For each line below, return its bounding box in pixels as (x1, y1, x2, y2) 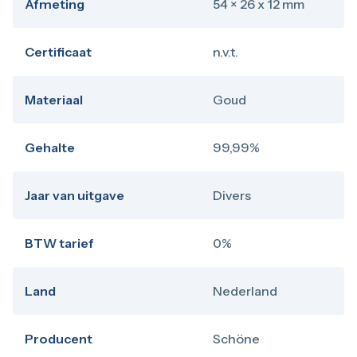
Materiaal (25, 92, 83, 108)
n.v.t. (213, 44, 238, 60)
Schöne (213, 331, 260, 347)
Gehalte (25, 139, 75, 155)
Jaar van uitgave (25, 187, 124, 203)
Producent (25, 331, 92, 347)
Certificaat (25, 44, 92, 60)
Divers (213, 187, 251, 203)
